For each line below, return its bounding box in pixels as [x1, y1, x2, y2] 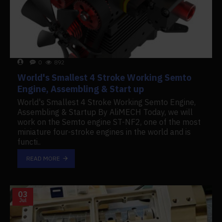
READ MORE [26, 154, 60, 162]
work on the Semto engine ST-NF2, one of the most [17, 116, 201, 127]
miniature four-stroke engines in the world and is [17, 126, 191, 137]
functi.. [17, 136, 41, 147]
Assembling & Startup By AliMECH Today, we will [17, 107, 193, 117]
